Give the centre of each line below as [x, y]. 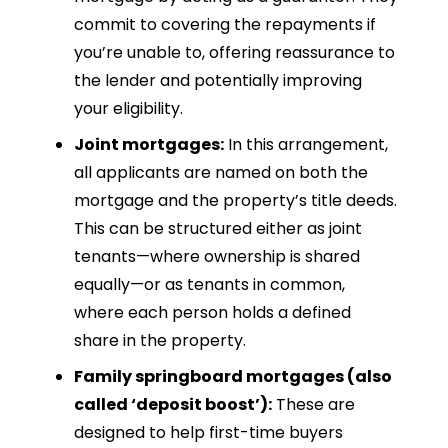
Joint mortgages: [149, 144]
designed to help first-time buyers [208, 432]
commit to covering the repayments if [225, 24]
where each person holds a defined [212, 312]
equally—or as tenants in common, [209, 284]
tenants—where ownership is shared [217, 256]
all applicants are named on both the [221, 172]
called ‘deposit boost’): [173, 404]
